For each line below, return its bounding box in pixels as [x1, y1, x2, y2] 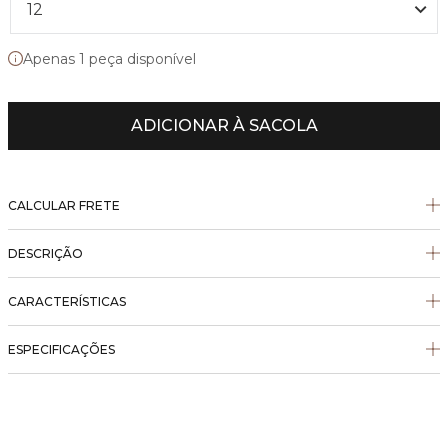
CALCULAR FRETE [8, 197, 120, 213]
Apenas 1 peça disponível [23, 49, 196, 68]
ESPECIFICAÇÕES [8, 341, 115, 357]
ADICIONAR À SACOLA [130, 115, 318, 135]
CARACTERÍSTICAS [8, 293, 126, 309]
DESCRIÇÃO [8, 245, 83, 261]
